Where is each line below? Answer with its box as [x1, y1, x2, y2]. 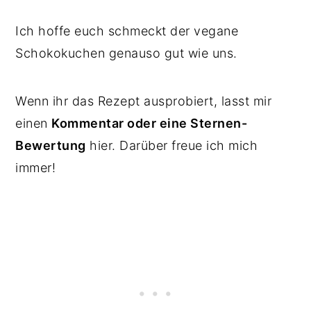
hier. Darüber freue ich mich [85, 137, 258, 153]
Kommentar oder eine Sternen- [51, 115, 248, 131]
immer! [15, 160, 60, 175]
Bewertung [15, 137, 86, 153]
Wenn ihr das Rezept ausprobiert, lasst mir [15, 93, 272, 108]
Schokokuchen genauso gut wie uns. [15, 45, 237, 60]
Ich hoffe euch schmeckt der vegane [15, 23, 239, 38]
